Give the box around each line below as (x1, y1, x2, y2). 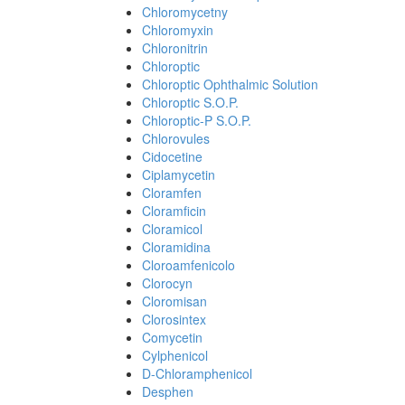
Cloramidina (142, 238, 211, 256)
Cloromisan (142, 292, 207, 310)
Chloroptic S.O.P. (142, 93, 239, 111)
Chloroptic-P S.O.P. (142, 111, 251, 129)
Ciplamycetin (142, 165, 215, 184)
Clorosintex (142, 310, 206, 328)
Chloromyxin (142, 21, 213, 39)
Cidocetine (142, 147, 202, 165)
